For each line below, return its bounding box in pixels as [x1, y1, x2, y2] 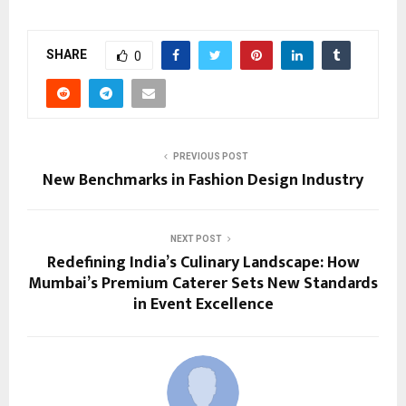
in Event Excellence [132, 290, 274, 318]
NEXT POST [169, 233, 222, 244]
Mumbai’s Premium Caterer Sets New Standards [28, 269, 378, 297]
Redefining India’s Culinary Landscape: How [46, 248, 360, 276]
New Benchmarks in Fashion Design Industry [43, 166, 363, 194]
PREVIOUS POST [172, 150, 248, 161]
